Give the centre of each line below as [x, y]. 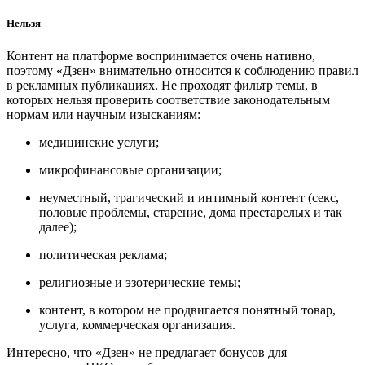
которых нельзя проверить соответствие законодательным [168, 99]
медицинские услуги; [99, 142]
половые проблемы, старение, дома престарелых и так [191, 212]
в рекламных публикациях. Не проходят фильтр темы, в [162, 85]
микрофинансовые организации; [130, 169]
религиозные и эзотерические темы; [140, 282]
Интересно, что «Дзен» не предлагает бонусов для [147, 352]
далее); [58, 226]
